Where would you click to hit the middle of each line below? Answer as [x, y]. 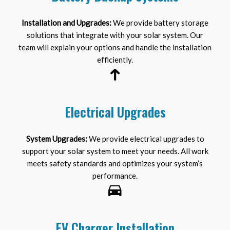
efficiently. [115, 60]
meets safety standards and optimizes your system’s [115, 164]
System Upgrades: [56, 139]
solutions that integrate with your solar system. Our [115, 35]
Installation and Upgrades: [66, 23]
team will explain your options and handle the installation [115, 47]
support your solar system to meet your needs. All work [115, 151]
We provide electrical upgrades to [146, 139]
